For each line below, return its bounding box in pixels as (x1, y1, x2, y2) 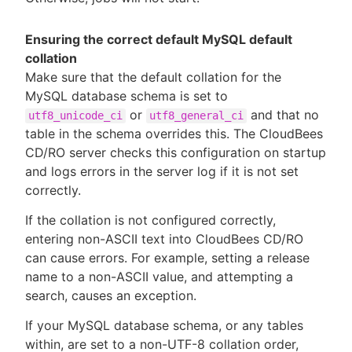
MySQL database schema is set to (25, 88, 228, 104)
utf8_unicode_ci (28, 109, 123, 123)
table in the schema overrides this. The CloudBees (25, 126, 323, 142)
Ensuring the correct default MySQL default (25, 31, 292, 48)
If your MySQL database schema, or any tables (25, 317, 303, 334)
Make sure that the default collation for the (25, 69, 281, 86)
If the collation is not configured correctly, (25, 212, 276, 229)
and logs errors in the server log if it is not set (25, 163, 299, 180)
